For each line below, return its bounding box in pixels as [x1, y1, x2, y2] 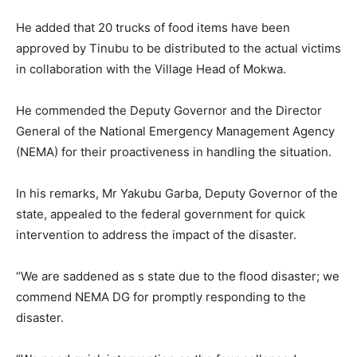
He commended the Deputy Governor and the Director [16, 102, 322, 118]
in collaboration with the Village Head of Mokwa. [16, 61, 286, 76]
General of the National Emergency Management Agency [16, 123, 335, 139]
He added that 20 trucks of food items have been [16, 19, 290, 35]
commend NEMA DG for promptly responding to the [16, 288, 306, 304]
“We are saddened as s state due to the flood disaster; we [16, 268, 339, 284]
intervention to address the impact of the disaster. [16, 226, 296, 242]
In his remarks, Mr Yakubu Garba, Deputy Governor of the [16, 185, 338, 201]
